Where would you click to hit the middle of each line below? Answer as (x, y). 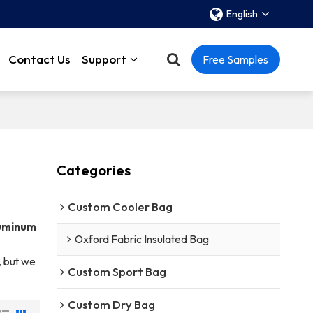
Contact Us (39, 59)
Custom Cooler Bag (120, 206)
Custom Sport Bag (117, 271)
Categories (93, 170)
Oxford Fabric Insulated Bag (141, 239)
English (242, 14)
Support (104, 59)
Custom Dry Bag (111, 304)
